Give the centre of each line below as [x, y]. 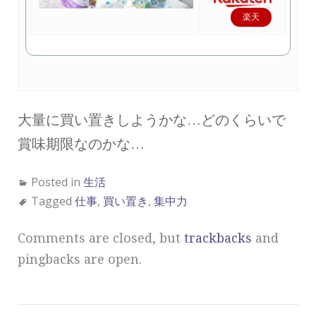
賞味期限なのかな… [81, 144]
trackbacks [218, 238]
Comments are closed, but [101, 238]
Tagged [53, 201]
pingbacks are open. [80, 259]
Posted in [57, 182]
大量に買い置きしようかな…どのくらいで [152, 120]
